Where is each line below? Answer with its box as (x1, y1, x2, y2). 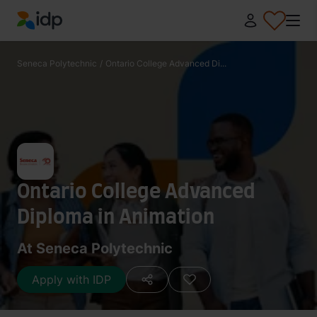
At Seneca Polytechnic (17, 240, 173, 257)
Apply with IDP (32, 272, 111, 287)
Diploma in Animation (17, 208, 214, 228)
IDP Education (16, 30, 92, 45)
